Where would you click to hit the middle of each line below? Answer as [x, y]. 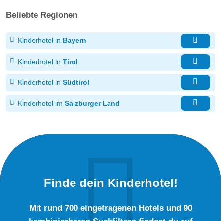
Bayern [74, 41]
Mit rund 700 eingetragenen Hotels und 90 [110, 207]
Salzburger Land [92, 103]
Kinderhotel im [40, 103]
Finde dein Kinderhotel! [110, 183]
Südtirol [76, 82]
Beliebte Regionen [42, 15]
